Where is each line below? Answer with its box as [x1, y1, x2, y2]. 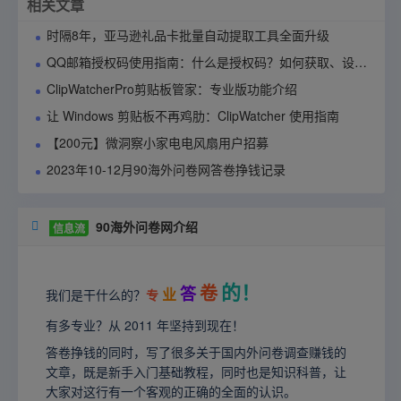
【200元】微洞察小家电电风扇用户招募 [47, 132, 269, 151]
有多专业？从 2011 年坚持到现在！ [46, 315, 244, 334]
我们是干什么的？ [46, 285, 146, 303]
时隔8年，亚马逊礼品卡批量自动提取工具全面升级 [47, 25, 329, 44]
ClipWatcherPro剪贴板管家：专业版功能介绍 [47, 79, 297, 98]
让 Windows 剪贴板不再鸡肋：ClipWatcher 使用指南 [47, 106, 339, 124]
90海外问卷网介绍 [96, 217, 198, 235]
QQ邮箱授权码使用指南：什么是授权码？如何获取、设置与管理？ [47, 52, 354, 71]
